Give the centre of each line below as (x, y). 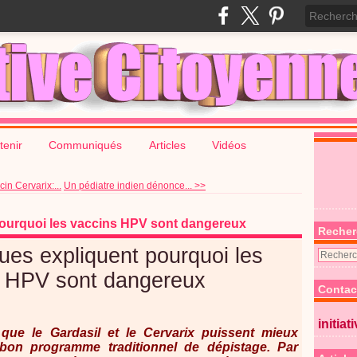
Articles (167, 145)
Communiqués (87, 145)
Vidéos (229, 145)
